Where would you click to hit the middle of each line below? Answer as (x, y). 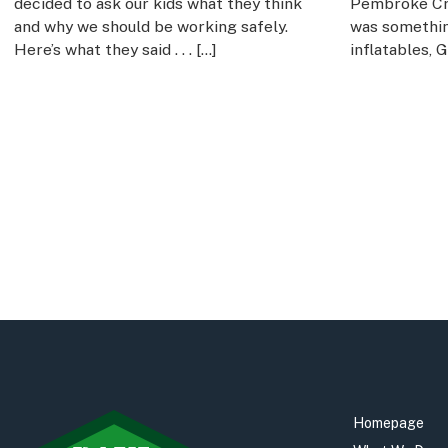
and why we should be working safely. (150, 26)
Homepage (389, 423)
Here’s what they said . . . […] (115, 49)
